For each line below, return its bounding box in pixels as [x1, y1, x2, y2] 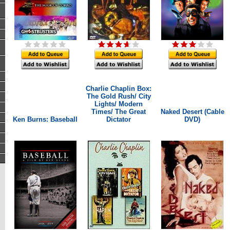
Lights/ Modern [94, 100, 143, 108]
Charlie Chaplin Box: [86, 85, 151, 92]
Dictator [106, 116, 131, 123]
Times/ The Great [91, 108, 146, 116]
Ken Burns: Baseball [13, 116, 78, 123]
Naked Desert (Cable [160, 108, 224, 116]
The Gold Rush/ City [86, 92, 151, 100]
